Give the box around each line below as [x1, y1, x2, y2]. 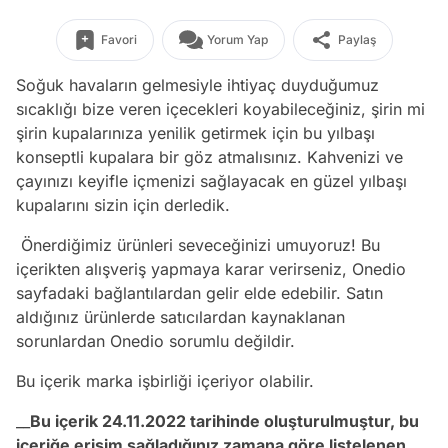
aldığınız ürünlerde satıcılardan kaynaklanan [16, 307, 345, 327]
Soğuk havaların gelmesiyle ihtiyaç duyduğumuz [16, 75, 379, 95]
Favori [100, 32, 137, 47]
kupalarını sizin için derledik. [16, 195, 235, 215]
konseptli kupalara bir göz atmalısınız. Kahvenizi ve [16, 147, 403, 167]
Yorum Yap [206, 32, 268, 47]
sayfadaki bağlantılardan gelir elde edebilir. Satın [16, 283, 383, 303]
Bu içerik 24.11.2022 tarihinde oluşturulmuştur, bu [30, 411, 419, 431]
